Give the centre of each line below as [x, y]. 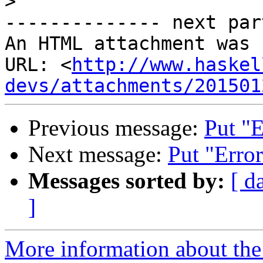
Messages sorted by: [127, 181]
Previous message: [116, 128]
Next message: [98, 154]
